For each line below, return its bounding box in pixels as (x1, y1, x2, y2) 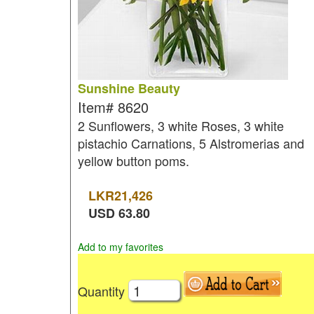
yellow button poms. (77, 151, 189, 170)
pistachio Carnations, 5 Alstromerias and (77, 134, 304, 152)
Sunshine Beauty (77, 79, 180, 97)
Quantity (77, 281, 128, 300)
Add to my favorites (77, 240, 163, 254)
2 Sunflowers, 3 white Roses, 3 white (77, 116, 284, 135)
